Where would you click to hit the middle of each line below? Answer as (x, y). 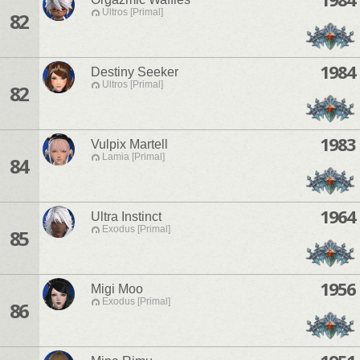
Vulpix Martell (129, 145)
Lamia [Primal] (133, 157)
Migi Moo (117, 289)
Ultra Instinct (126, 217)
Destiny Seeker (135, 72)
